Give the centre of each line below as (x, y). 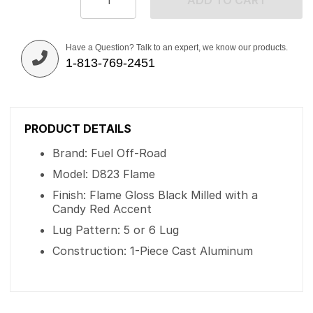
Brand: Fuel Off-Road (109, 153)
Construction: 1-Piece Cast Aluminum (153, 251)
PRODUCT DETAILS (78, 129)
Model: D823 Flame (104, 174)
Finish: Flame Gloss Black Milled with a (155, 195)
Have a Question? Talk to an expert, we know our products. (177, 48)
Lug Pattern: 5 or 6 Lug (116, 230)
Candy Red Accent (102, 209)
